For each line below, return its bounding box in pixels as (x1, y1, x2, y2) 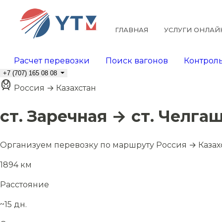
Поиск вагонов (104, 56, 170, 65)
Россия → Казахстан (14, 83, 96, 93)
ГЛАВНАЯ (114, 26, 148, 34)
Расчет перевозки (12, 56, 92, 65)
